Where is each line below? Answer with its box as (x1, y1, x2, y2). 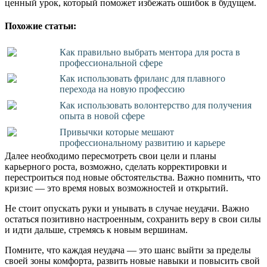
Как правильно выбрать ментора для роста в (60, 46, 241, 57)
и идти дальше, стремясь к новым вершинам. (5, 224, 188, 235)
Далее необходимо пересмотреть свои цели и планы (5, 150, 216, 161)
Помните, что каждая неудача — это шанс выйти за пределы (5, 244, 251, 255)
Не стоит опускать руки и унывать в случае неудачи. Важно (5, 203, 249, 213)
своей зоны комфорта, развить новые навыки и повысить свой (5, 255, 260, 266)
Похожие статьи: (5, 21, 76, 32)
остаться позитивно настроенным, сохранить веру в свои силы (5, 213, 261, 224)
